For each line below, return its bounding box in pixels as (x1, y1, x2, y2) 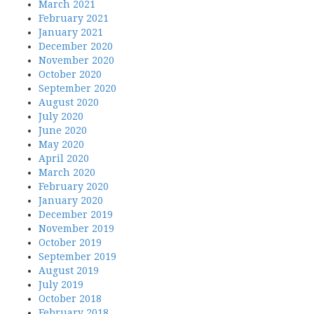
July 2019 (39, 279, 83, 290)
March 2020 (39, 167, 95, 178)
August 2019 (39, 265, 99, 276)
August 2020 (39, 97, 99, 108)
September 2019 (39, 251, 116, 262)
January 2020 (39, 195, 103, 206)
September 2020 (39, 83, 116, 94)
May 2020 (39, 139, 84, 150)
